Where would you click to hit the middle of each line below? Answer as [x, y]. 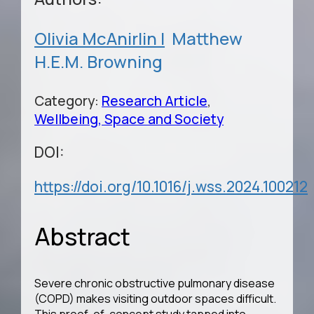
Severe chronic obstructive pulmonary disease [155, 284]
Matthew [207, 38]
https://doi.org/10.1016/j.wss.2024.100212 [171, 187]
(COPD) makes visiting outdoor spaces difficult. [156, 299]
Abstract [83, 236]
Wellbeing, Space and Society [129, 119]
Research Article [155, 101]
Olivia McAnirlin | [100, 38]
